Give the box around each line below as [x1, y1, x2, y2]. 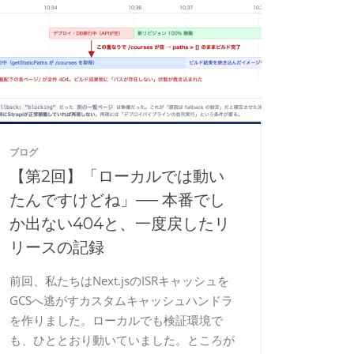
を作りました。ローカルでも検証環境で [9, 312, 223, 328]
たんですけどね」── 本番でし [9, 190, 225, 209]
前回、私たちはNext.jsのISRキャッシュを [9, 273, 229, 288]
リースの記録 [9, 238, 104, 257]
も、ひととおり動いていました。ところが [9, 332, 235, 348]
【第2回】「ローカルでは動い [9, 167, 224, 186]
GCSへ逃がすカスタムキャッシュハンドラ [9, 292, 233, 308]
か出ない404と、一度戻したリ [9, 214, 230, 233]
